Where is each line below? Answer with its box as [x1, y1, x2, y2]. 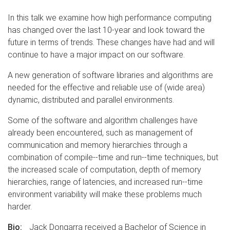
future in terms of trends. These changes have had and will [8, 37, 215, 47]
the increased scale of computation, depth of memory [8, 164, 201, 175]
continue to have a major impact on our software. [8, 49, 185, 60]
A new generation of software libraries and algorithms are [8, 70, 213, 80]
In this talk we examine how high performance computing [8, 12, 212, 23]
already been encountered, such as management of [8, 127, 193, 138]
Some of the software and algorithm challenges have [8, 115, 198, 125]
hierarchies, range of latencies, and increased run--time [8, 177, 203, 187]
